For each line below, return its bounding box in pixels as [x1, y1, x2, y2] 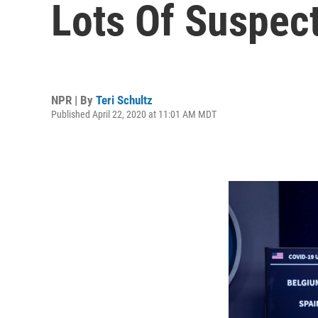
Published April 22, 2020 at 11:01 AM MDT [51, 108, 216, 120]
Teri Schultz [96, 92, 153, 107]
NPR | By [51, 92, 96, 107]
